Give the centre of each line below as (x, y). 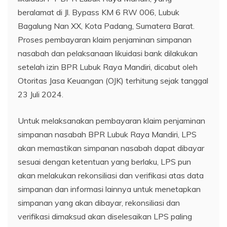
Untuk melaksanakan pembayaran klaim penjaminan (111, 120)
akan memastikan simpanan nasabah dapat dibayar (111, 148)
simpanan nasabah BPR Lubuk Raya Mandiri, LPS (107, 134)
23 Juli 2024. (41, 94)
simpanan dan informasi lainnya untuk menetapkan (109, 189)
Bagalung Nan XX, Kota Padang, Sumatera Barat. (106, 26)
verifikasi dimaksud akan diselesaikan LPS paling (105, 216)
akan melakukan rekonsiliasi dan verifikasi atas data (111, 175)
